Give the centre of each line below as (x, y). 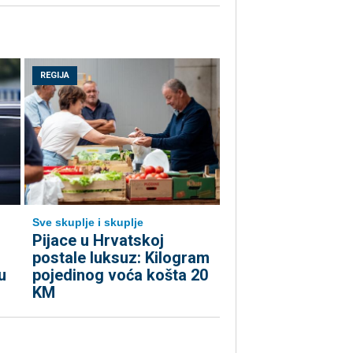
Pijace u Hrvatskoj (98, 241)
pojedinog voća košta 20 (120, 275)
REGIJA (55, 76)
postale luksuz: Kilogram (121, 258)
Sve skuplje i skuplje (88, 223)
